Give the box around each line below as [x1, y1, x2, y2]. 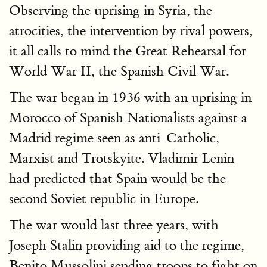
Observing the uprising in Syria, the [9, 2, 212, 19]
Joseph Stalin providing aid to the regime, [9, 237, 244, 254]
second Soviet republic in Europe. [9, 190, 198, 207]
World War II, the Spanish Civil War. [9, 63, 229, 80]
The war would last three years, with [9, 216, 219, 234]
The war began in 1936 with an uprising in [9, 89, 252, 106]
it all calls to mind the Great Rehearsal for [9, 42, 246, 60]
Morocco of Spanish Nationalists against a [9, 109, 247, 126]
